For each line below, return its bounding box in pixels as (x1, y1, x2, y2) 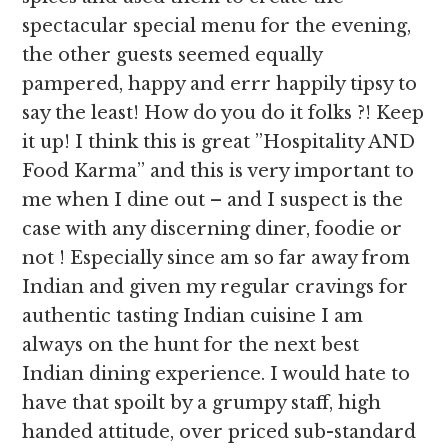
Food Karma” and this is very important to (22, 160, 415, 182)
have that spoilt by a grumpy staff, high (22, 392, 382, 414)
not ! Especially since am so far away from (22, 247, 411, 269)
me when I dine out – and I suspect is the (22, 189, 404, 211)
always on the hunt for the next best (22, 334, 360, 356)
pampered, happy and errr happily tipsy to (22, 73, 418, 95)
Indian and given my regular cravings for (22, 276, 409, 298)
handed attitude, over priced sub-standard (22, 421, 417, 443)
